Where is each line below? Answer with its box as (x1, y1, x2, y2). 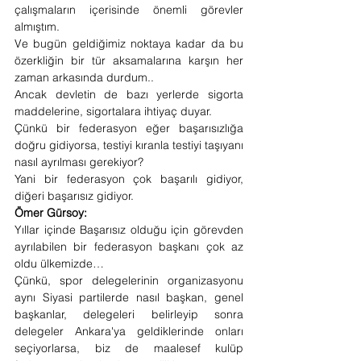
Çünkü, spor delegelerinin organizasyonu (15, 273, 243, 288)
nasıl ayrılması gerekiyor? (15, 155, 147, 169)
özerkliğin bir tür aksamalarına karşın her (15, 53, 243, 68)
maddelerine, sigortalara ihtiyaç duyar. (15, 104, 215, 118)
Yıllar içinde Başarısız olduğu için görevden (15, 222, 243, 237)
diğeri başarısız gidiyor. (15, 189, 137, 203)
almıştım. (15, 19, 63, 34)
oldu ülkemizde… (15, 256, 104, 271)
